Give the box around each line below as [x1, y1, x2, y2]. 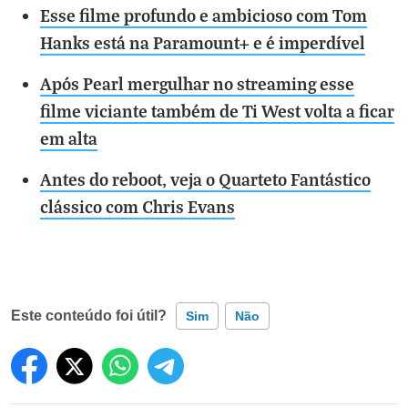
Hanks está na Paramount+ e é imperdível [40, 31, 365, 54]
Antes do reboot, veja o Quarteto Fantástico [40, 168, 371, 190]
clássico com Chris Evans [40, 195, 235, 218]
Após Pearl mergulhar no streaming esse [40, 72, 354, 95]
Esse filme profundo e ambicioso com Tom [40, 4, 367, 26]
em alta [40, 127, 97, 149]
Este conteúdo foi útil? [11, 308, 167, 323]
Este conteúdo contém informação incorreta [39, 367, 287, 381]
